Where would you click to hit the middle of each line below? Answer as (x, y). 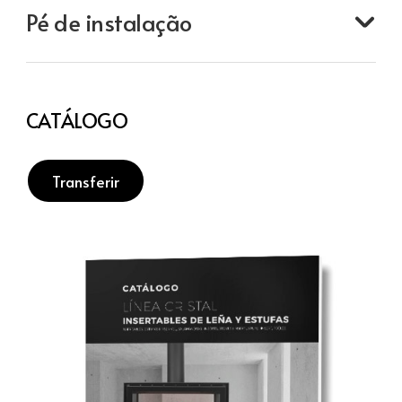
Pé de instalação (109, 22)
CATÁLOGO (77, 121)
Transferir (85, 181)
